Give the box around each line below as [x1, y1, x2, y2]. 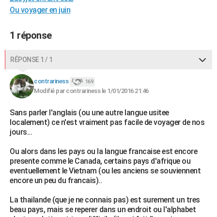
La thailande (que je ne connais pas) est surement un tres [10, 195, 200, 204]
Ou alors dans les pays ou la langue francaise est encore [10, 147, 197, 156]
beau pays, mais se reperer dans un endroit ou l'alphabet [10, 205, 196, 214]
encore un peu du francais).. [10, 176, 102, 185]
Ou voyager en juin [10, 5, 70, 15]
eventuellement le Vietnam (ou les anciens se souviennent [10, 166, 201, 175]
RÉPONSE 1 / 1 [10, 56, 53, 63]
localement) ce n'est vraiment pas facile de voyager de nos [10, 118, 204, 127]
